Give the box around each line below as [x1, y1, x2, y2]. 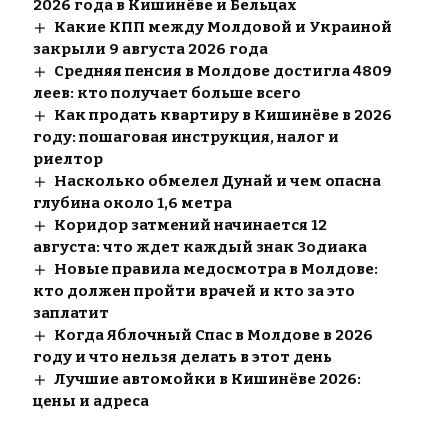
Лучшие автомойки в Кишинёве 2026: [53, 370, 361, 389]
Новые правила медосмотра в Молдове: [53, 260, 378, 279]
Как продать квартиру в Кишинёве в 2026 [53, 106, 392, 125]
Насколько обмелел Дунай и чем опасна [53, 172, 381, 191]
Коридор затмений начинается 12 [53, 216, 327, 235]
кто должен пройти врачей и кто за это [32, 282, 355, 301]
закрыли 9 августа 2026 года [32, 40, 268, 59]
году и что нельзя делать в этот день [32, 348, 332, 367]
